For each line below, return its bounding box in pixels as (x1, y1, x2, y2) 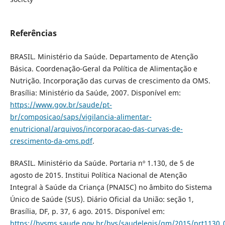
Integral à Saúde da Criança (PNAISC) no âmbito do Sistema (10, 182, 212, 192)
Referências (10, 27, 57, 39)
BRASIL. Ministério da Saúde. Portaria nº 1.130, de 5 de (10, 158, 194, 168)
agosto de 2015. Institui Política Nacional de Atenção (10, 170, 187, 180)
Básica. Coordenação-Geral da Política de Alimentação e (10, 63, 197, 73)
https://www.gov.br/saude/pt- (10, 99, 112, 109)
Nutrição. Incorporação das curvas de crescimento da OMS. (10, 75, 210, 85)
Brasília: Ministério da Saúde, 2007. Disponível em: (10, 87, 181, 97)
